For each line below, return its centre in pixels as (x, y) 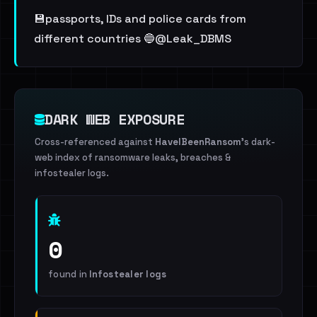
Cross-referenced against (95, 142)
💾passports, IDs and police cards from (140, 19)
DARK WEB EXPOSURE (115, 119)
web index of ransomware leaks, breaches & (133, 157)
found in (69, 274)
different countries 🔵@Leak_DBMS (133, 39)
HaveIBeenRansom (198, 142)
